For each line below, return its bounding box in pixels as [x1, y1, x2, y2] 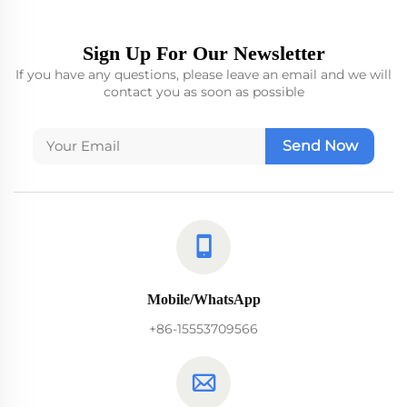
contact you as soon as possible [103, 84, 304, 101]
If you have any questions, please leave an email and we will [15, 66, 392, 84]
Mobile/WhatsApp [146, 292, 261, 308]
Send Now [282, 137, 358, 155]
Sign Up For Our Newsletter [82, 42, 325, 65]
